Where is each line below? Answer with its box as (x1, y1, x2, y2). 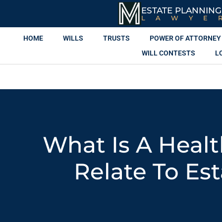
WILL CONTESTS (142, 49, 195, 57)
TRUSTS (103, 34, 130, 42)
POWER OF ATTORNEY (149, 34, 221, 42)
